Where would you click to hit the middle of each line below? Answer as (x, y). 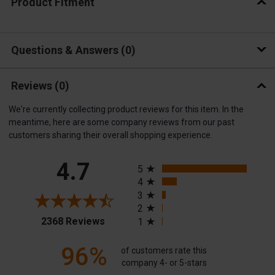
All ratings (158, 159)
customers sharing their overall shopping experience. (110, 135)
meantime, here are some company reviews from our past (122, 122)
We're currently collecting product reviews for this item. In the (126, 109)
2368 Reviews (73, 221)
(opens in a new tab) (148, 219)
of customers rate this (164, 251)
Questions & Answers (66, 50)
